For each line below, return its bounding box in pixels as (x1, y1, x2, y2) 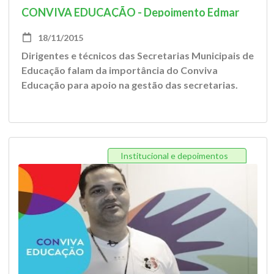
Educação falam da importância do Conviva (21, 64, 218, 76)
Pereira (21, 22, 57, 35)
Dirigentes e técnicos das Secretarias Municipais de (21, 50, 254, 61)
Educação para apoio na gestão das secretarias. (21, 79, 238, 91)
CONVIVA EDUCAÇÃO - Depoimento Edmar (21, 6, 239, 19)
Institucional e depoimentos (120, 150, 228, 161)
